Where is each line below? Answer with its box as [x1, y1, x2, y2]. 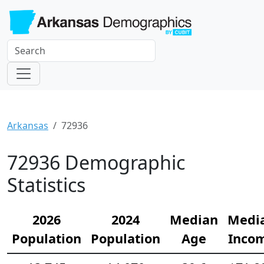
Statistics [7, 171, 85, 197]
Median [170, 210, 218, 228]
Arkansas [7, 118, 48, 132]
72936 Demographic [7, 149, 185, 175]
